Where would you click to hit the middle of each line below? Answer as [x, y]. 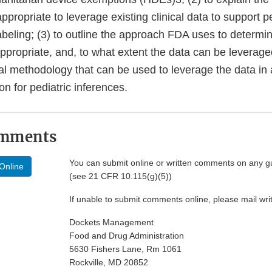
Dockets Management [111, 223]
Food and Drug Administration [127, 236]
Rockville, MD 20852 [109, 263]
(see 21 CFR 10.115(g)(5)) [121, 176]
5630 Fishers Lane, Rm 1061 [125, 249]
